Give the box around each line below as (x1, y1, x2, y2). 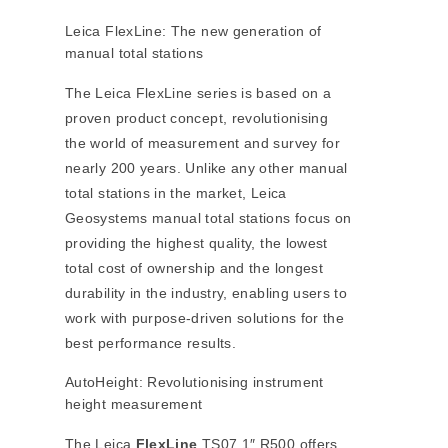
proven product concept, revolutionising (65, 110, 329, 127)
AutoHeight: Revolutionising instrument (65, 374, 324, 391)
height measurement (65, 396, 203, 413)
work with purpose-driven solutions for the (65, 310, 345, 327)
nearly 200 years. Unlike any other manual (65, 160, 348, 177)
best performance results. (65, 335, 236, 352)
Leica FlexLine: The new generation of (65, 23, 322, 40)
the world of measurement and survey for (65, 135, 341, 152)
